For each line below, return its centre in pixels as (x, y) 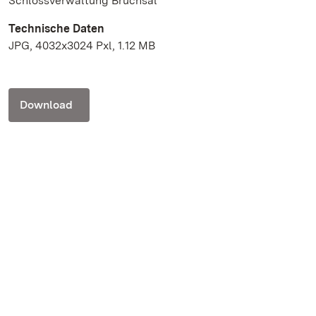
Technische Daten (56, 28)
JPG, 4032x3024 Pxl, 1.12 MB (82, 45)
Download (46, 104)
